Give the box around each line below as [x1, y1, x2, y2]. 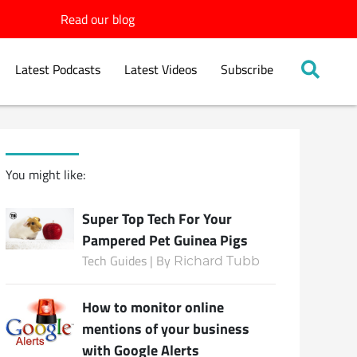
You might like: [6, 165, 85, 183]
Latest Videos [124, 61, 197, 79]
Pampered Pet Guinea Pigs [82, 229, 249, 250]
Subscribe [220, 61, 273, 79]
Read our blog [61, 10, 135, 28]
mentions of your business [82, 317, 250, 339]
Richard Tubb [174, 255, 261, 269]
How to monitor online [82, 296, 225, 317]
